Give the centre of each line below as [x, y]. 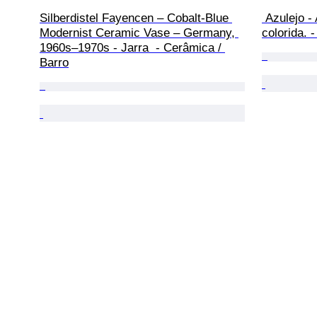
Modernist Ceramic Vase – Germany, [139, 33]
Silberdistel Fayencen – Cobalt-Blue [136, 18]
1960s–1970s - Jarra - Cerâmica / [132, 47]
